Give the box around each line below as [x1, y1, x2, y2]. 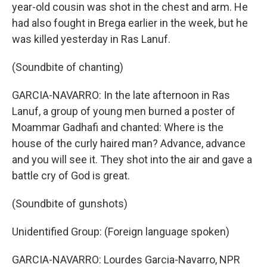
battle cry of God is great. [12, 169, 130, 182]
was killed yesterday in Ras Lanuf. [12, 33, 170, 45]
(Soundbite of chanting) [12, 61, 123, 73]
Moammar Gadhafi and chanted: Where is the [12, 121, 223, 133]
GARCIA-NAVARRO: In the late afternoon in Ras [12, 89, 230, 101]
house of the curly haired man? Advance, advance [12, 137, 246, 150]
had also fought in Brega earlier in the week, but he [12, 17, 248, 29]
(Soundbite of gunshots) [12, 197, 128, 210]
